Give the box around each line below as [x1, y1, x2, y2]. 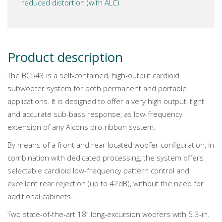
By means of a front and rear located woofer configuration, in [7, 140, 214, 150]
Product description [7, 48, 123, 66]
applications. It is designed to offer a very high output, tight [7, 96, 204, 106]
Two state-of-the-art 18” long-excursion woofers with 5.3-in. [7, 209, 210, 219]
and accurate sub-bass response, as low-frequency [7, 109, 182, 119]
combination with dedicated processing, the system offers [7, 153, 204, 163]
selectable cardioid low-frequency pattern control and [7, 166, 189, 175]
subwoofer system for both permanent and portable [7, 83, 187, 93]
